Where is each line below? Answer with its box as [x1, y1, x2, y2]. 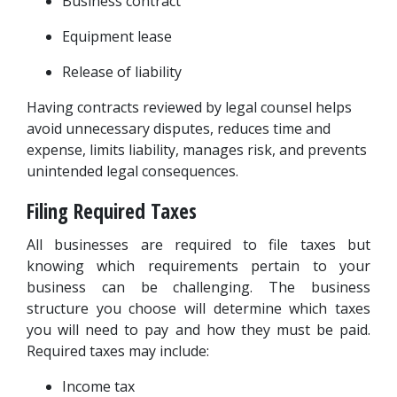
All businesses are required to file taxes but [27, 235, 370, 254]
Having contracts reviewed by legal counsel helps [27, 97, 352, 117]
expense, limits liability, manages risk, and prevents [27, 140, 367, 160]
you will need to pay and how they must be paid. [27, 320, 370, 339]
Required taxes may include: [27, 341, 209, 361]
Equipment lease [62, 27, 172, 46]
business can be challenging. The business [27, 277, 370, 297]
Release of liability [62, 62, 182, 82]
